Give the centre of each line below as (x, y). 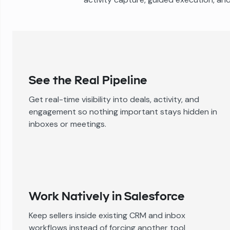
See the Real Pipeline (88, 80)
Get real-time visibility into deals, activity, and (114, 99)
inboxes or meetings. (68, 124)
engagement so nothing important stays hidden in (123, 112)
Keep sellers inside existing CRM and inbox (107, 215)
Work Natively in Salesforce (107, 196)
